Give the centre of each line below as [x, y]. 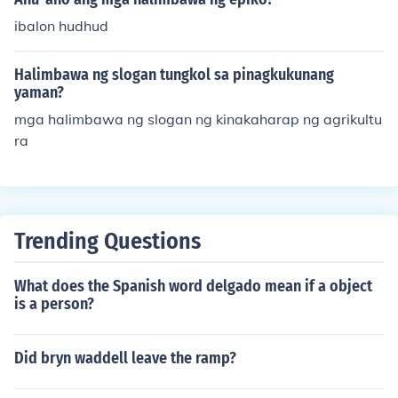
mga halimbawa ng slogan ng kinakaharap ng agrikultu [198, 119]
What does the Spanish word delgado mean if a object [193, 286]
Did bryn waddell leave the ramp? [125, 358]
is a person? [54, 304]
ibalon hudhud [61, 26]
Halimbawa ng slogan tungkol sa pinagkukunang [174, 75]
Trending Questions [107, 241]
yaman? [39, 92]
